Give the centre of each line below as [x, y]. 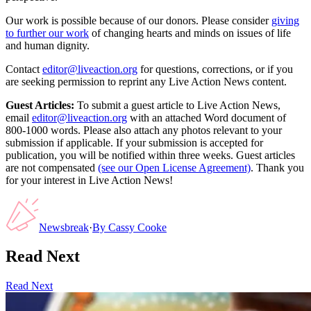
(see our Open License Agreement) [174, 167]
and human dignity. [48, 45]
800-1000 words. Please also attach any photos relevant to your [144, 130]
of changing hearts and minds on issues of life [191, 33]
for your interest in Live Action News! [89, 180]
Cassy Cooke [137, 227]
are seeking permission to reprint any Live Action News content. [146, 81]
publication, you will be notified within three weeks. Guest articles [150, 155]
